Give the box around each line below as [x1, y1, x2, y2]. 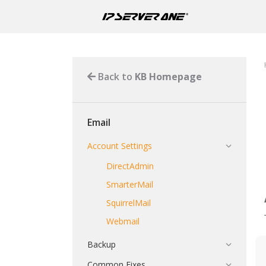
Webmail [106, 216, 140, 227]
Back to [96, 70, 135, 83]
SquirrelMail [106, 197, 151, 208]
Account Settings [87, 140, 152, 151]
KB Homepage [135, 70, 202, 83]
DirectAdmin [106, 160, 154, 172]
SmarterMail [106, 179, 153, 190]
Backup [87, 239, 116, 250]
